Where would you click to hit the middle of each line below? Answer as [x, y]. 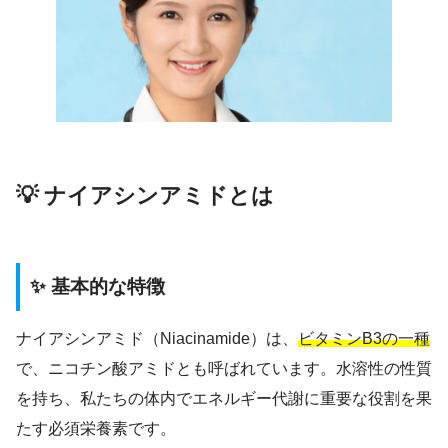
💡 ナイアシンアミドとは [145, 195]
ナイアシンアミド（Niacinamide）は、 [157, 338]
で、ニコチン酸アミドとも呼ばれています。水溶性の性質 [224, 368]
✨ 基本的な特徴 [97, 286]
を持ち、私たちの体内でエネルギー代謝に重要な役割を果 [224, 398]
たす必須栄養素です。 [96, 428]
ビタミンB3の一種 [364, 338]
